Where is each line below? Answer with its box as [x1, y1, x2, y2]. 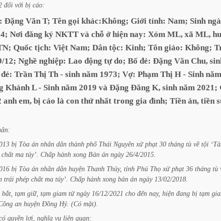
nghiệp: [39, 56, 66, 66]
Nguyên [113, 140, 134, 148]
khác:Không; [81, 16, 129, 26]
